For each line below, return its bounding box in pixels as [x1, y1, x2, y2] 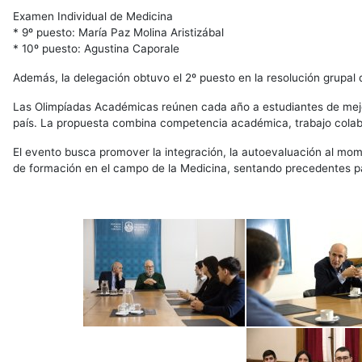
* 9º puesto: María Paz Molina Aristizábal [12, 26, 224, 40]
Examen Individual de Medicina [12, 10, 173, 23]
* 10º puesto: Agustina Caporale [12, 42, 179, 56]
